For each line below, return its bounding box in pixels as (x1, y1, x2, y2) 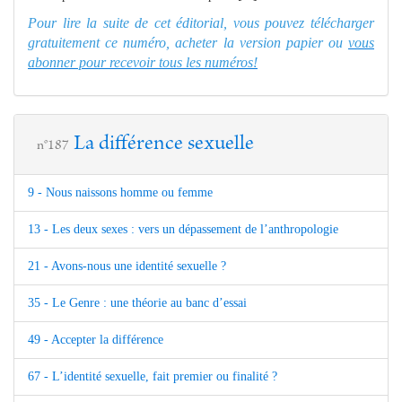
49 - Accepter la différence (28, 332, 163, 346)
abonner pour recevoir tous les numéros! (28, 54, 258, 70)
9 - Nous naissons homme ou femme (28, 185, 213, 199)
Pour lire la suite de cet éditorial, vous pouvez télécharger (28, 14, 374, 31)
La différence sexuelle (74, 133, 254, 155)
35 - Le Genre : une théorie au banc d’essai (28, 295, 247, 310)
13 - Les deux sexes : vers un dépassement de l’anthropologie (28, 222, 338, 236)
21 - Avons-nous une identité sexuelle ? (28, 258, 226, 273)
